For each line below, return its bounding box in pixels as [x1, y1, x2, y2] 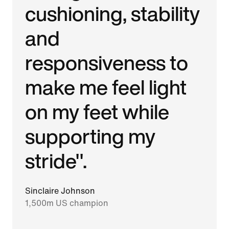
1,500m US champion [25, 198, 109, 208]
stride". [25, 145, 87, 175]
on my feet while [25, 96, 170, 126]
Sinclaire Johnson [25, 186, 96, 195]
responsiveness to [25, 47, 189, 77]
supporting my [25, 121, 156, 151]
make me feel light [25, 72, 187, 102]
